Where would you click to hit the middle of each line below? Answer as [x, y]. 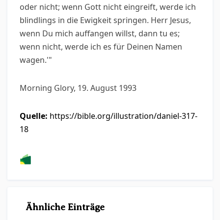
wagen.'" [36, 60]
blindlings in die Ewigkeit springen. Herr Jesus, [105, 20]
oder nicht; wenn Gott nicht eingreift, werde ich [108, 7]
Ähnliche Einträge [65, 207]
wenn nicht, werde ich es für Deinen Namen [101, 47]
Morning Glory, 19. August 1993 [78, 88]
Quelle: [34, 116]
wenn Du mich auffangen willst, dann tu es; [100, 33]
